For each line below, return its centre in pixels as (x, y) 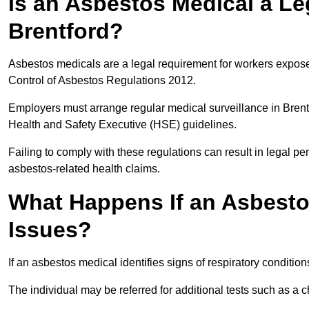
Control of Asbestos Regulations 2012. (103, 81)
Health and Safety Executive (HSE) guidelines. (124, 125)
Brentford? (66, 31)
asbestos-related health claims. (84, 169)
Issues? (50, 230)
